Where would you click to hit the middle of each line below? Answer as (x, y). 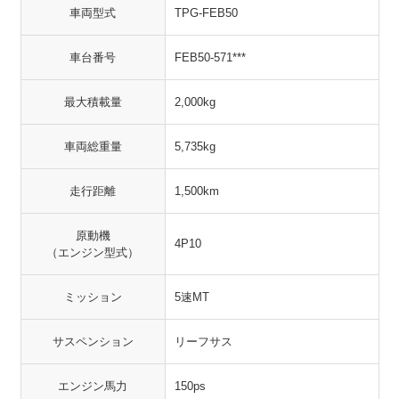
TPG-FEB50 (206, 13)
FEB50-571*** (210, 57)
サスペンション (93, 342)
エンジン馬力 (93, 386)
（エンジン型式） (93, 252)
